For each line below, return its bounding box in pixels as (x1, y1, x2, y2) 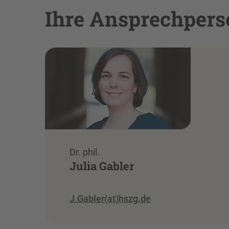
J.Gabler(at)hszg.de (70, 193, 151, 204)
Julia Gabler (70, 158, 134, 173)
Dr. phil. (70, 146, 100, 157)
